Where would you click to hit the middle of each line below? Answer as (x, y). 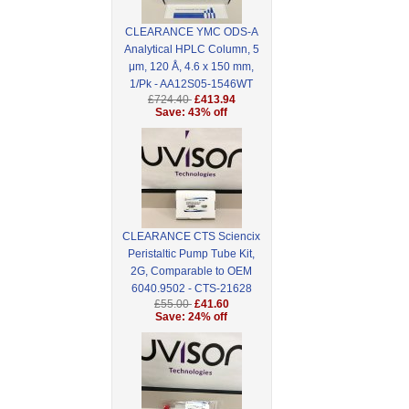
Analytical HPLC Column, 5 (191, 50)
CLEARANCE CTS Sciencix (192, 237)
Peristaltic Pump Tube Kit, (192, 254)
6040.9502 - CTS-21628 (191, 289)
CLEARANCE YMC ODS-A (191, 32)
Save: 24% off (192, 317)
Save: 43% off (192, 113)
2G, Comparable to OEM (192, 272)
